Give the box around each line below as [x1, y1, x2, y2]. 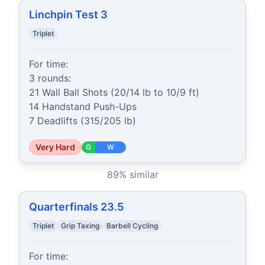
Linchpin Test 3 [29, 8, 108, 21]
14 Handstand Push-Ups [29, 101, 137, 112]
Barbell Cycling [106, 221, 158, 230]
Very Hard [35, 142, 75, 152]
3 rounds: [29, 72, 71, 84]
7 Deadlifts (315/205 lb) [29, 115, 136, 127]
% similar [118, 169, 159, 180]
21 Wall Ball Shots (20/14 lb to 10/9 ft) [29, 86, 199, 98]
